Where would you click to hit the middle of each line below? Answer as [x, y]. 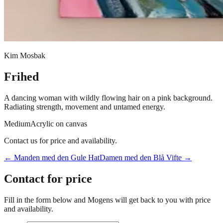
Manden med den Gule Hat [57, 157]
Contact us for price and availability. [60, 140]
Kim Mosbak [25, 56]
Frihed [21, 76]
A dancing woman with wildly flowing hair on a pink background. [108, 98]
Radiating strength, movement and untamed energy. [85, 107]
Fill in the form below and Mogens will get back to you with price [107, 200]
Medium [17, 123]
